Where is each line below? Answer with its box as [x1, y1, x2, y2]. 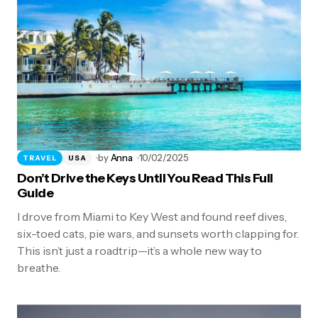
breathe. [17, 261, 60, 275]
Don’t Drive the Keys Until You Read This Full [17, 170, 273, 187]
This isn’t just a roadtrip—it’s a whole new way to [17, 243, 262, 258]
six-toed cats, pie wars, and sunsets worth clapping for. [17, 226, 299, 241]
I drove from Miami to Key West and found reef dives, [17, 209, 287, 224]
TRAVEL [23, 153, 57, 163]
